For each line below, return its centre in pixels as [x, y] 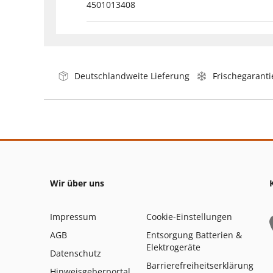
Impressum [73, 216]
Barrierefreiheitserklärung [200, 265]
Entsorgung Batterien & [194, 235]
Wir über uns [77, 183]
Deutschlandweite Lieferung [132, 76]
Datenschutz [76, 253]
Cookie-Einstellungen [189, 216]
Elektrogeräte [173, 247]
